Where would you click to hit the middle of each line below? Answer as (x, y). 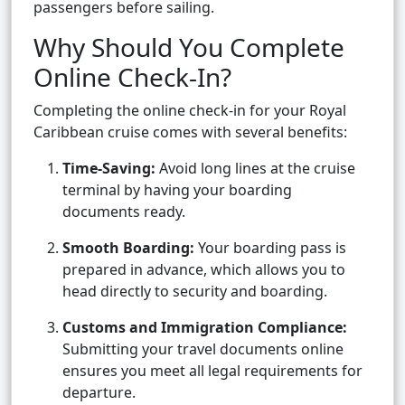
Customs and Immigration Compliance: (205, 328)
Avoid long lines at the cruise (255, 169)
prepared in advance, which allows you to (204, 270)
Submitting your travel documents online (203, 349)
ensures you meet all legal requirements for (212, 371)
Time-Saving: (109, 169)
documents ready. (124, 212)
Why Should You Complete (189, 47)
